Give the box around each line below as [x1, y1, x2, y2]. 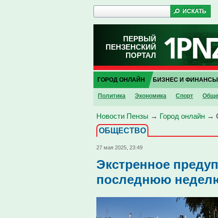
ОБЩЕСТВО [99, 127, 146, 135]
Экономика [135, 92, 166, 99]
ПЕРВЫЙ [123, 35, 156, 43]
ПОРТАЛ [126, 51, 156, 59]
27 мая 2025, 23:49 [96, 145, 143, 150]
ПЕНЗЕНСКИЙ [106, 43, 156, 51]
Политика [98, 92, 126, 99]
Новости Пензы [96, 112, 148, 120]
